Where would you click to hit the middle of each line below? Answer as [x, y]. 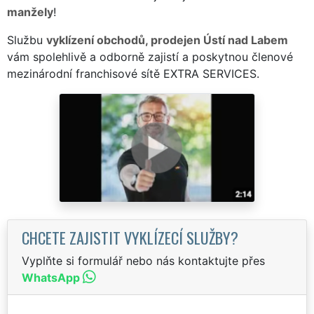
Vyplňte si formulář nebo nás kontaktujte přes [143, 260]
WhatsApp [51, 277]
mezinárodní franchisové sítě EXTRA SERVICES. [133, 73]
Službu [27, 40]
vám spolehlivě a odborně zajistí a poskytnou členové [150, 56]
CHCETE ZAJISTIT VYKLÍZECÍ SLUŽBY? [130, 237]
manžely [30, 12]
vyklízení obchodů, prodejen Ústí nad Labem [167, 40]
